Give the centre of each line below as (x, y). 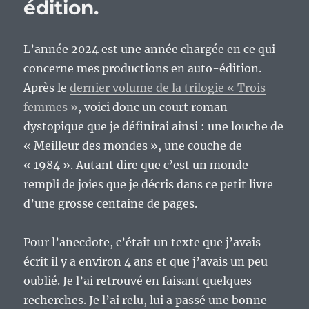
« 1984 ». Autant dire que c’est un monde (136, 165)
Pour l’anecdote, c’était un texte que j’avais (142, 242)
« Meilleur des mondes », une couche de (133, 146)
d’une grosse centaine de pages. (111, 204)
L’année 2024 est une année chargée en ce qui (150, 49)
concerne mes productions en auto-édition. (143, 69)
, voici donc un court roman (153, 107)
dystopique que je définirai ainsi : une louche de (154, 127)
